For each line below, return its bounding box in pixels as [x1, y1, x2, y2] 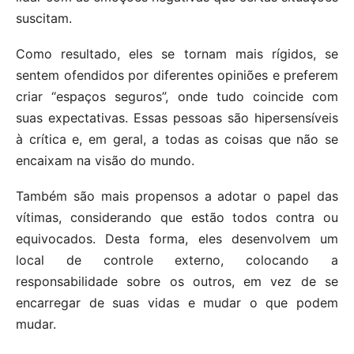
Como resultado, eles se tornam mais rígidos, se [16, 46, 338, 62]
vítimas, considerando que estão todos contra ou [16, 209, 338, 226]
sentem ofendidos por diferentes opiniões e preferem [16, 67, 338, 84]
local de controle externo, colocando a [16, 252, 338, 269]
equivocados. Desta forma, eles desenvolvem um [16, 231, 338, 247]
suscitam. [16, 10, 72, 27]
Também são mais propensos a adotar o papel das [16, 188, 338, 205]
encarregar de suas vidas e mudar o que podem [16, 295, 338, 311]
